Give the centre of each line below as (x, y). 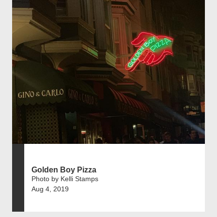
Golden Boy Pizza (64, 170)
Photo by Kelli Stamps (65, 178)
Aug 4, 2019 (50, 189)
